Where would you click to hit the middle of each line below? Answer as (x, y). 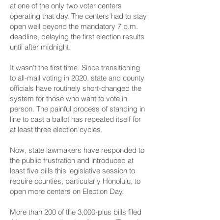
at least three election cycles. (56, 129)
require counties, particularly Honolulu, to (75, 181)
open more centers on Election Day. (67, 191)
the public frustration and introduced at (72, 160)
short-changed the (112, 88)
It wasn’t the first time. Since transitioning (75, 68)
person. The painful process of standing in (77, 109)
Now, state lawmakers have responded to (77, 150)
